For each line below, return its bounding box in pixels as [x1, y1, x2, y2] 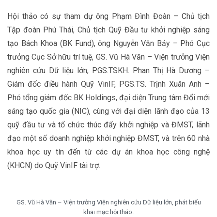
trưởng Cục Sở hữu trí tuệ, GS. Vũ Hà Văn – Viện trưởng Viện [7, 52, 210, 62]
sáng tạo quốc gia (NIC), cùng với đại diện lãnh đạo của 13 [7, 107, 210, 116]
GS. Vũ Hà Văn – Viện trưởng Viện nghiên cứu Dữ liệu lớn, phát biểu [16, 199, 201, 206]
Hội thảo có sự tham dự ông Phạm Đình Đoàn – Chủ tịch [7, 12, 210, 21]
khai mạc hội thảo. [83, 208, 134, 216]
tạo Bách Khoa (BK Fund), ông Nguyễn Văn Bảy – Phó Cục [7, 39, 210, 48]
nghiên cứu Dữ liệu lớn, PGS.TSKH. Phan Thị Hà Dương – [7, 66, 210, 75]
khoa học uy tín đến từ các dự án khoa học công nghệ [7, 147, 210, 156]
